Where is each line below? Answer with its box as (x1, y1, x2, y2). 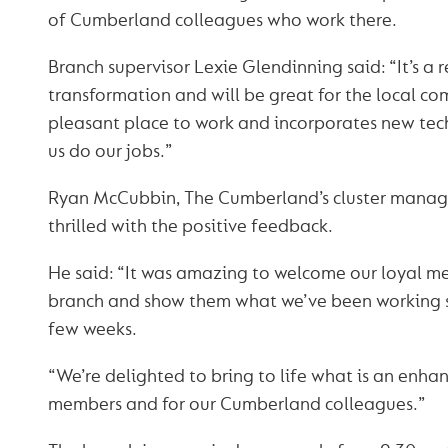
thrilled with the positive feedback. (47, 215, 333, 239)
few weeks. (47, 318, 137, 342)
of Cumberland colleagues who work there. (47, 9, 397, 33)
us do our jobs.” (47, 140, 173, 164)
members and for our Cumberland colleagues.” (47, 393, 426, 417)
